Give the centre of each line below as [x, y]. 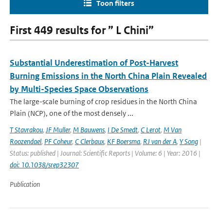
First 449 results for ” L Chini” [82, 30]
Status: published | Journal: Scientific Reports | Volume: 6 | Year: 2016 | [105, 153]
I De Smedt [123, 130]
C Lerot [151, 130]
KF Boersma [124, 141]
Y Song [189, 141]
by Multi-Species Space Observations [79, 89]
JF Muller [58, 130]
